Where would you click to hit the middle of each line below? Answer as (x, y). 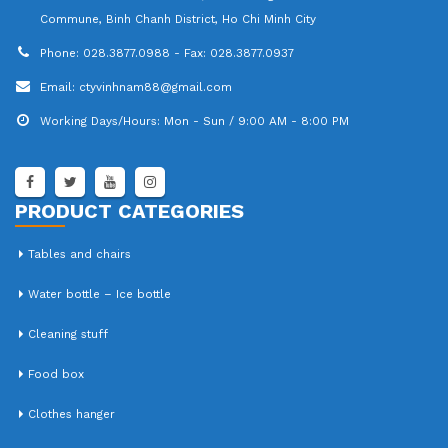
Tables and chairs (79, 253)
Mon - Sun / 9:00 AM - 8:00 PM (256, 120)
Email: (57, 86)
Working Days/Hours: (100, 120)
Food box (56, 373)
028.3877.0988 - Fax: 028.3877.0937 (188, 52)
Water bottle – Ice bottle (99, 293)
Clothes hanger (71, 413)
